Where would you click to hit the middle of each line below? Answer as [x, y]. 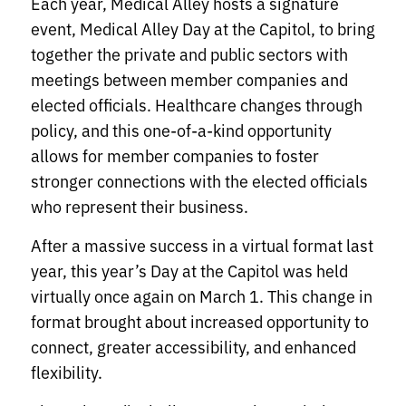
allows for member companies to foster [175, 155]
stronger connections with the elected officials [199, 181]
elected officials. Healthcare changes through [197, 105]
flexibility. [68, 372]
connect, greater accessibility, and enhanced [193, 347]
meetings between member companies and [189, 79]
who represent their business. [143, 206]
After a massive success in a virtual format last [202, 245]
